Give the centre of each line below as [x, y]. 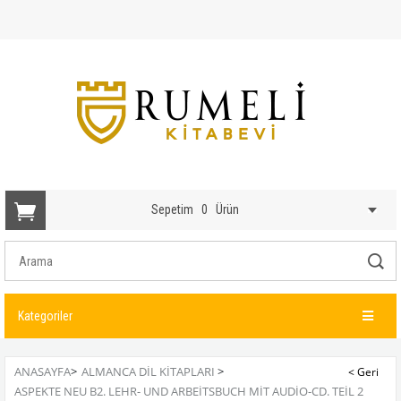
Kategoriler [45, 316]
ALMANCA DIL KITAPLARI [148, 371]
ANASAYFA [43, 371]
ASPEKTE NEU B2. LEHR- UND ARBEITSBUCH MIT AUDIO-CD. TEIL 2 [189, 391]
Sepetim [173, 209]
